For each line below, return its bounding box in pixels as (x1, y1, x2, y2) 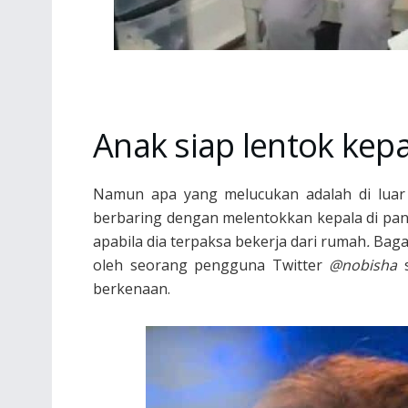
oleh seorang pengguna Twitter (93, 254, 330, 275)
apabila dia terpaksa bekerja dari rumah (93, 230, 366, 251)
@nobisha (329, 254, 398, 275)
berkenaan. (93, 278, 170, 299)
